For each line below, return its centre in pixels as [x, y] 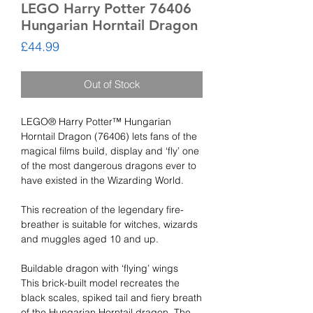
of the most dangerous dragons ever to [109, 166]
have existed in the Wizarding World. [102, 181]
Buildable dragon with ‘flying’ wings [100, 269]
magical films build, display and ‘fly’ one [110, 151]
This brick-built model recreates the [100, 283]
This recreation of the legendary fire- [102, 210]
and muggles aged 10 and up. [90, 239]
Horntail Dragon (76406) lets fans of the [109, 137]
